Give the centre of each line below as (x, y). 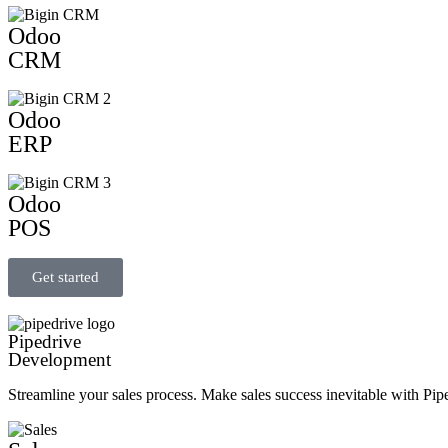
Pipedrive (44, 341)
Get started (65, 277)
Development (59, 359)
